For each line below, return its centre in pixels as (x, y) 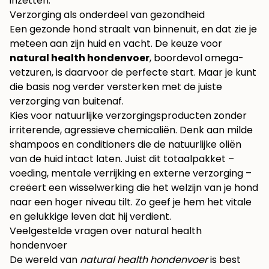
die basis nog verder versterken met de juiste (116, 87)
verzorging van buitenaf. (67, 101)
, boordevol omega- (197, 58)
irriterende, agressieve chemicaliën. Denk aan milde (131, 130)
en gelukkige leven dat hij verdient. (90, 217)
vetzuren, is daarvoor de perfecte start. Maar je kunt (133, 73)
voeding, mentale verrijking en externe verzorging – (131, 174)
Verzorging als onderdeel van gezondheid (107, 15)
